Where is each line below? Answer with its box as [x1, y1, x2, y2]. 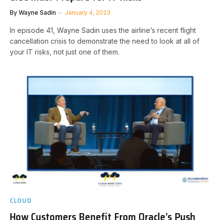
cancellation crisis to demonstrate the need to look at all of [10, 36, 199, 45]
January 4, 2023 [65, 8, 110, 16]
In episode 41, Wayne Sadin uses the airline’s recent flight [10, 26, 196, 34]
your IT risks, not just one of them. [10, 47, 119, 56]
